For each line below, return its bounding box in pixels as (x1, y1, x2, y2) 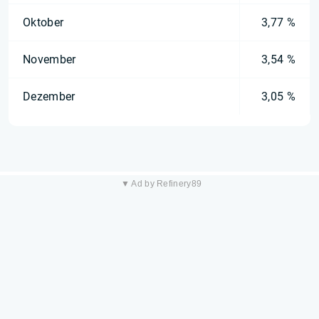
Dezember (23, 90, 75, 103)
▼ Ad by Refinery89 (120, 179, 202, 189)
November (23, 53, 76, 66)
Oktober (23, 16, 64, 29)
